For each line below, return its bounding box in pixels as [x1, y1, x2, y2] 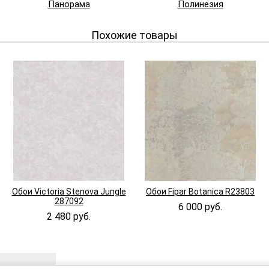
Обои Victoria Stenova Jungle [11, 187, 126, 197]
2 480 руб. [47, 211, 91, 223]
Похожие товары [91, 28, 178, 41]
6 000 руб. [178, 201, 222, 213]
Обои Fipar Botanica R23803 [146, 187, 255, 197]
